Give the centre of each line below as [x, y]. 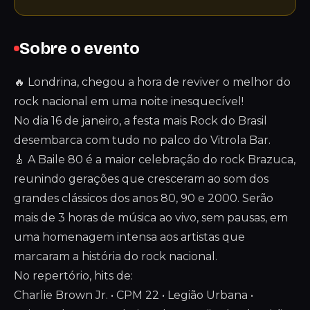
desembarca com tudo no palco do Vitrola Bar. [142, 140]
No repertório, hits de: [73, 276]
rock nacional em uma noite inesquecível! [129, 101]
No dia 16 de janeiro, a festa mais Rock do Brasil [140, 121]
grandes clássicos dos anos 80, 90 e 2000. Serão [144, 198]
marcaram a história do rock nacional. [116, 256]
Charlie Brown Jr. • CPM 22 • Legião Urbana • [134, 295]
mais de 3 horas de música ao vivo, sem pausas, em [151, 218]
